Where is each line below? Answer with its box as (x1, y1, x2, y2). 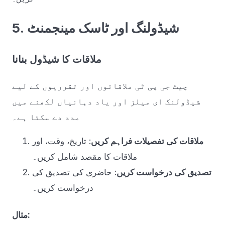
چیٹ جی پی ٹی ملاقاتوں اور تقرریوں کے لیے (12, 81, 188, 91)
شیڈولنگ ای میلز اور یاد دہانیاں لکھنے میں (12, 96, 200, 107)
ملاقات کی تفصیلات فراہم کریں (91, 136, 203, 147)
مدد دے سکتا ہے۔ (12, 112, 80, 123)
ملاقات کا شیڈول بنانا (12, 53, 101, 66)
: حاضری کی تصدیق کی (32, 167, 117, 178)
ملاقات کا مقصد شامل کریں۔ (32, 152, 137, 162)
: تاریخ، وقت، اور (32, 136, 91, 147)
